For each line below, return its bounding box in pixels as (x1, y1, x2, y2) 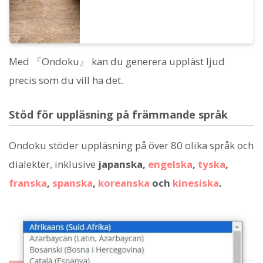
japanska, (98, 157, 148, 171)
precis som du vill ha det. (9, 73, 123, 87)
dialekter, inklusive (9, 157, 98, 171)
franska (9, 176, 47, 190)
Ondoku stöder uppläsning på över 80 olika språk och (9, 139, 254, 153)
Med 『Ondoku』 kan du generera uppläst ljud (9, 54, 225, 68)
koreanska (98, 176, 150, 190)
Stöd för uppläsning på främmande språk (9, 107, 228, 122)
